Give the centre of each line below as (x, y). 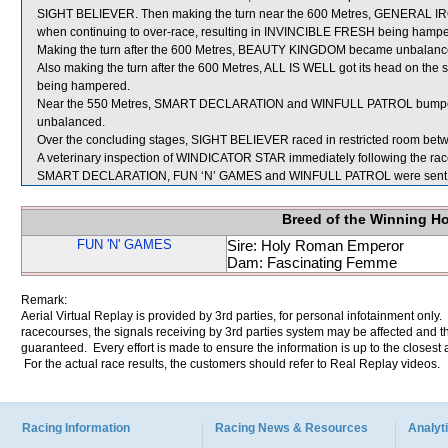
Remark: (44, 300)
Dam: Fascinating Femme (312, 262)
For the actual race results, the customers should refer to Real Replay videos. (230, 364)
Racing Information (76, 428)
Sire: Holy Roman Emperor (315, 245)
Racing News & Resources (291, 428)
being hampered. (83, 86)
